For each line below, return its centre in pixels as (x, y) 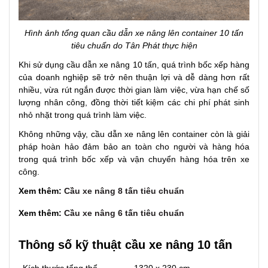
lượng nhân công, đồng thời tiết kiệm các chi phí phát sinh (134, 103)
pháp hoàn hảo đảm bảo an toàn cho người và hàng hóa (134, 147)
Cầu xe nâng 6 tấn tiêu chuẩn (124, 213)
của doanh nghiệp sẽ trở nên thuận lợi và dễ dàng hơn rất (134, 77)
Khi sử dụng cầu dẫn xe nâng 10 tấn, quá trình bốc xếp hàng (134, 65)
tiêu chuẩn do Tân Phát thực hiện (134, 46)
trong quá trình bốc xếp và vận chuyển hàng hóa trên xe (134, 159)
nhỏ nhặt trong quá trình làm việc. (83, 115)
